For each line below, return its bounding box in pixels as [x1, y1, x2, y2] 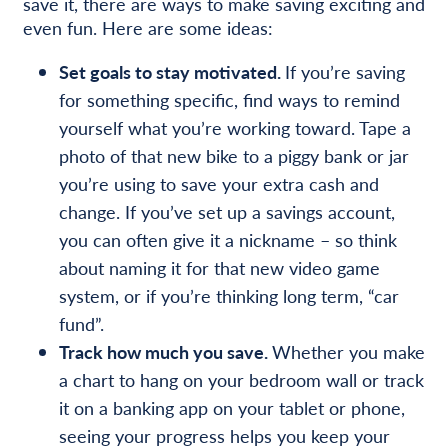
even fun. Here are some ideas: [22, 14, 273, 40]
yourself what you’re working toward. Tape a [58, 114, 411, 140]
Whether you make [271, 338, 425, 364]
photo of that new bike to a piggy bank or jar [58, 142, 409, 168]
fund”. [58, 310, 104, 336]
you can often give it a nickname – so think [58, 226, 397, 252]
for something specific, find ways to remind [58, 86, 400, 112]
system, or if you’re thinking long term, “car [58, 282, 399, 308]
